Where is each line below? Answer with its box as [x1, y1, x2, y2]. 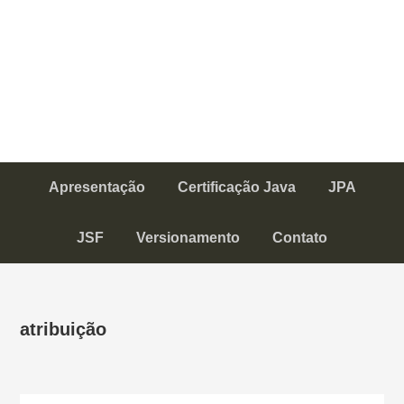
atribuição [20, 319, 107, 339]
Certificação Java [177, 179, 296, 195]
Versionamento [136, 230, 240, 245]
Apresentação [48, 179, 145, 195]
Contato [272, 230, 327, 245]
